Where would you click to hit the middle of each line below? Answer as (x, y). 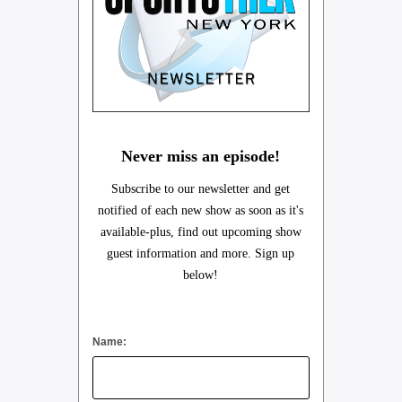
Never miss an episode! (201, 156)
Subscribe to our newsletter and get (201, 188)
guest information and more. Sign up (201, 253)
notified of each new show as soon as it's (201, 210)
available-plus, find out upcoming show (201, 232)
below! (201, 275)
